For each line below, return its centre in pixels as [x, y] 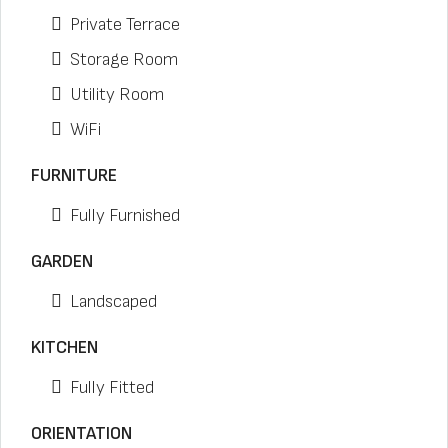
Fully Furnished [125, 215]
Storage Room [124, 59]
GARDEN [62, 261]
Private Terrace [125, 24]
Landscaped [113, 301]
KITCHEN [64, 347]
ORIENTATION [81, 433]
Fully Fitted [112, 387]
